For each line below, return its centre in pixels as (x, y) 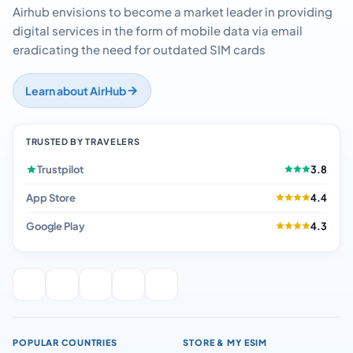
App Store (51, 197)
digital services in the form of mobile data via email (158, 31)
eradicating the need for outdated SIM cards (139, 50)
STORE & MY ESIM (225, 342)
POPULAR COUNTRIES (65, 342)
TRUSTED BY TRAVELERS (83, 141)
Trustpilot (60, 169)
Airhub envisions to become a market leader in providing (173, 12)
